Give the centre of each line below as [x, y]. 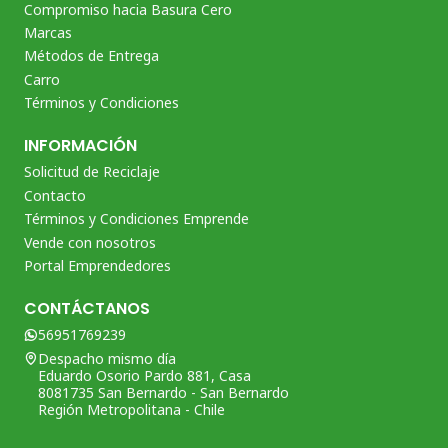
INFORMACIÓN [80, 146]
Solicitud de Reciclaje [92, 172]
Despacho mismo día [107, 358]
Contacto [55, 195]
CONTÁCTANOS [87, 309]
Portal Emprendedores [97, 265]
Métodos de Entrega [91, 56]
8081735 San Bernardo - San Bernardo [163, 392]
